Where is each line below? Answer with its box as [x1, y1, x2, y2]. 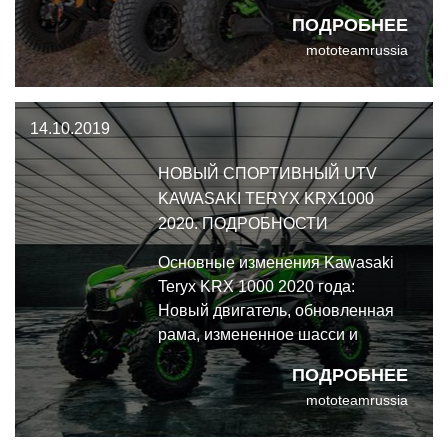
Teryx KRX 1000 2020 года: [158, 278, 355, 295]
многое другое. [158, 350, 269, 367]
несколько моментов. [158, 24, 315, 41]
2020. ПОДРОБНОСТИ [158, 215, 328, 232]
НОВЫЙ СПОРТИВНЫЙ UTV [158, 165, 377, 182]
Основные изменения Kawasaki [158, 254, 394, 271]
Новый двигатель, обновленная [158, 302, 394, 319]
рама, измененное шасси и [158, 326, 358, 343]
